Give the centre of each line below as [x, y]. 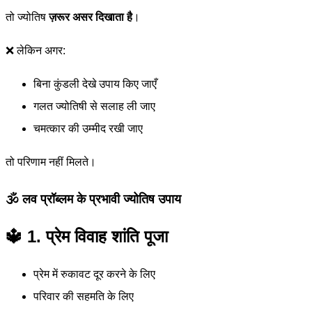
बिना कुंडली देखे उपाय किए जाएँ [95, 84]
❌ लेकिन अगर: [36, 51]
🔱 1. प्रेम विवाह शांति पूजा [87, 237]
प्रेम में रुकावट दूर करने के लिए [94, 274]
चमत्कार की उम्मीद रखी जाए [88, 129]
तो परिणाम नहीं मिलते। [51, 162]
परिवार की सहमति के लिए [84, 297]
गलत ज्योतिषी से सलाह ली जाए [94, 107]
